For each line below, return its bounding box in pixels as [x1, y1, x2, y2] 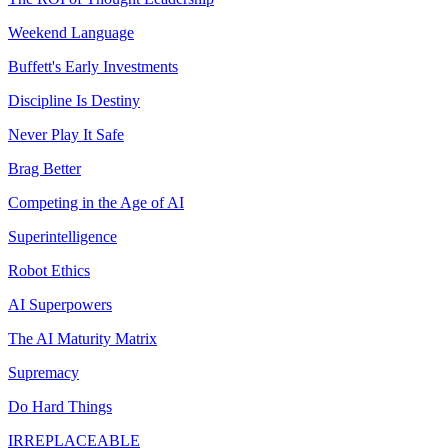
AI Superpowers [8, 295, 112, 313]
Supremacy [8, 363, 79, 381]
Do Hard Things [8, 397, 112, 415]
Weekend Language [8, 23, 134, 41]
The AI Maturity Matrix [8, 329, 157, 347]
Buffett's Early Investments [8, 57, 178, 75]
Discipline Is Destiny [8, 91, 140, 109]
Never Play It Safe [8, 125, 124, 143]
